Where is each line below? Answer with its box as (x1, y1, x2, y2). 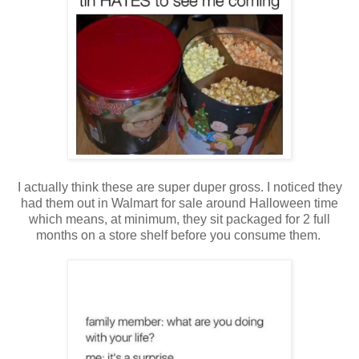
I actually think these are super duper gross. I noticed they (17, 179, 342, 194)
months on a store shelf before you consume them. (35, 228, 324, 242)
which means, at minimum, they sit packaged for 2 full (29, 212, 330, 226)
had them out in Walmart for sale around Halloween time (21, 196, 338, 210)
